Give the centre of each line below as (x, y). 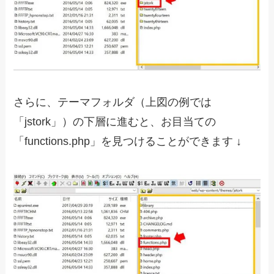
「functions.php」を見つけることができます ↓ (128, 141)
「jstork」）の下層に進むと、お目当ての (115, 121)
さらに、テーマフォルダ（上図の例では (113, 102)
